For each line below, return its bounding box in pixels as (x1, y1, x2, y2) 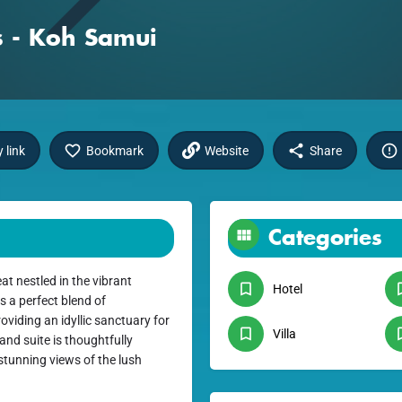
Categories (268, 223, 382, 251)
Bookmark (86, 143, 144, 158)
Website (205, 143, 249, 158)
